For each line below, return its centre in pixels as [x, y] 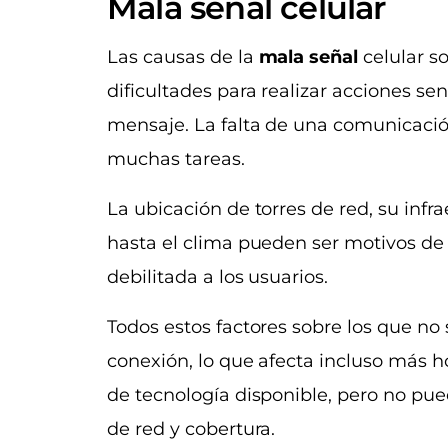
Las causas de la [183, 56]
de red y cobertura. [191, 428]
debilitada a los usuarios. [218, 276]
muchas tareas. [178, 158]
